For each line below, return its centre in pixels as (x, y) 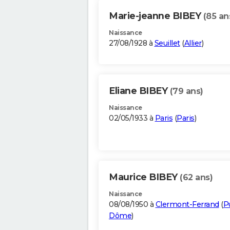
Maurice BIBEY (144, 177)
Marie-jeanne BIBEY (156, 16)
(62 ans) (196, 178)
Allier (193, 43)
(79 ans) (186, 91)
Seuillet (167, 43)
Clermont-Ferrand (187, 205)
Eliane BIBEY (139, 91)
